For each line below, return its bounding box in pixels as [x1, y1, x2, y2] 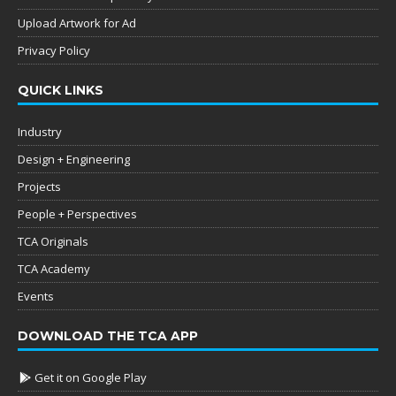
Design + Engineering [18, 150, 130, 167]
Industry [18, 123, 62, 140]
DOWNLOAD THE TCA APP [18, 327, 198, 344]
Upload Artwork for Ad [18, 14, 136, 31]
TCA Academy [18, 260, 90, 277]
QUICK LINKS [18, 81, 103, 98]
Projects [18, 178, 61, 194]
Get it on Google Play [32, 369, 148, 385]
